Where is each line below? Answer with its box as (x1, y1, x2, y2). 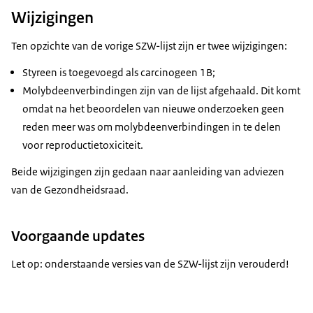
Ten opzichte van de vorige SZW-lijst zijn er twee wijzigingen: (11, 39, 287, 53)
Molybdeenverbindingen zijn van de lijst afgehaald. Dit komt (22, 84, 300, 98)
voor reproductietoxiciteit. (22, 138, 143, 152)
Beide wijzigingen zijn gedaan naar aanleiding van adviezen (11, 165, 284, 179)
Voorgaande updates (11, 226, 145, 245)
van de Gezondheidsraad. (11, 183, 129, 197)
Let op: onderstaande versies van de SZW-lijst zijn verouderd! (11, 256, 289, 270)
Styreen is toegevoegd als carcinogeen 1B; (22, 66, 215, 80)
